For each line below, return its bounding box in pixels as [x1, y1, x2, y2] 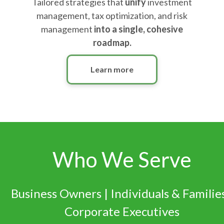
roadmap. [92, 37, 131, 48]
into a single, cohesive [94, 23, 183, 34]
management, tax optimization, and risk [36, 10, 187, 21]
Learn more [90, 64, 133, 74]
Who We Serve [52, 147, 191, 172]
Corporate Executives [64, 204, 179, 218]
